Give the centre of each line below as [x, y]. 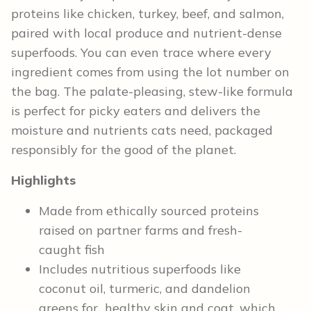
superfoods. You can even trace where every [141, 52]
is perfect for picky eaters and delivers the [136, 110]
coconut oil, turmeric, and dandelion [145, 288]
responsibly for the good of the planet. [124, 149]
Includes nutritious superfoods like [140, 269]
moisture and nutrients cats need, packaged [142, 130]
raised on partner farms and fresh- [141, 230]
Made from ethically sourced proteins [149, 210]
